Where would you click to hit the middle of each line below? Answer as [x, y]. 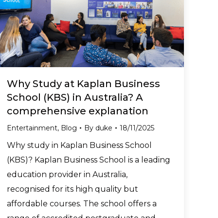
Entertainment [32, 128]
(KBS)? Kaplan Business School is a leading [89, 160]
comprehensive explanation [78, 111]
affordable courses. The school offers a [82, 203]
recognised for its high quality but [73, 189]
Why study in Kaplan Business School [79, 145]
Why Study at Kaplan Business [83, 83]
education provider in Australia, [67, 174]
